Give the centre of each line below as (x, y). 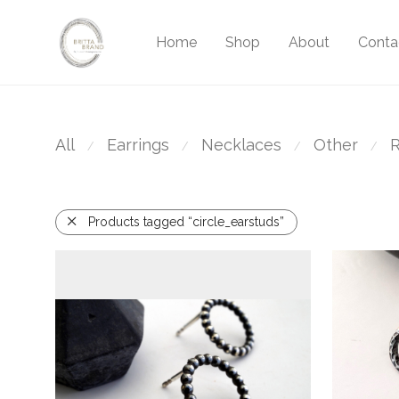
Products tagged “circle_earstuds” (186, 222)
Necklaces (241, 145)
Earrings (138, 145)
